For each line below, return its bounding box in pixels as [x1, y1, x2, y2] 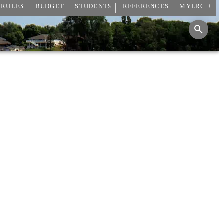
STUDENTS [75, 3, 112, 10]
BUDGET [35, 3, 64, 10]
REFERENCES [122, 3, 169, 10]
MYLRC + [179, 3, 212, 10]
